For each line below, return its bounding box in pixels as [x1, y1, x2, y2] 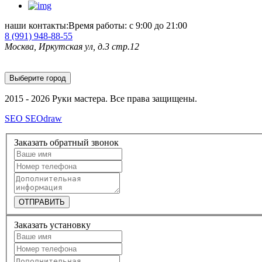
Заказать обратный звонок [14, 137, 119, 148]
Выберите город [9, 73, 66, 82]
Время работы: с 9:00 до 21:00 [68, 20, 187, 30]
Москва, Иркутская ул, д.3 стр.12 [5, 41, 139, 51]
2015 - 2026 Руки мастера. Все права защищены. [5, 93, 197, 104]
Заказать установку [14, 219, 91, 230]
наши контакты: [5, 20, 68, 30]
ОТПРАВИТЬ [19, 198, 65, 207]
